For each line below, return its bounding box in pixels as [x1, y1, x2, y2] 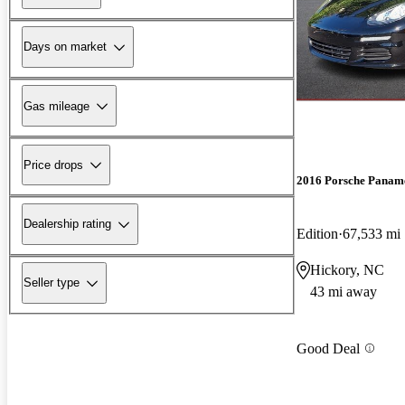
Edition [297, 226, 338, 242]
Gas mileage [24, 99, 89, 113]
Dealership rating [24, 217, 111, 231]
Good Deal [297, 340, 360, 356]
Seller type [24, 276, 80, 290]
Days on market [24, 40, 107, 54]
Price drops [24, 157, 83, 172]
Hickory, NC [310, 262, 384, 278]
